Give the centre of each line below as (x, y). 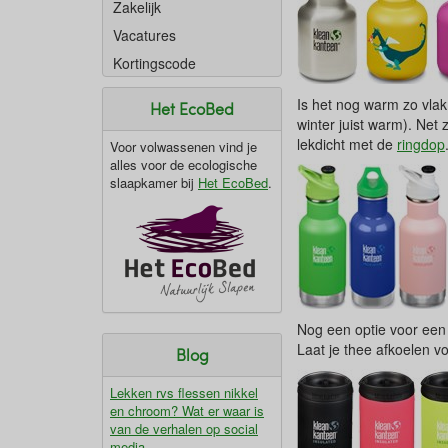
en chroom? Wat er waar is (187, 410)
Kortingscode (154, 63)
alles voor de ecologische (183, 164)
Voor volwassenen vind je (183, 146)
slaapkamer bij (154, 182)
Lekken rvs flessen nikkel (184, 392)
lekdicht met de (347, 144)
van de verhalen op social (184, 428)
